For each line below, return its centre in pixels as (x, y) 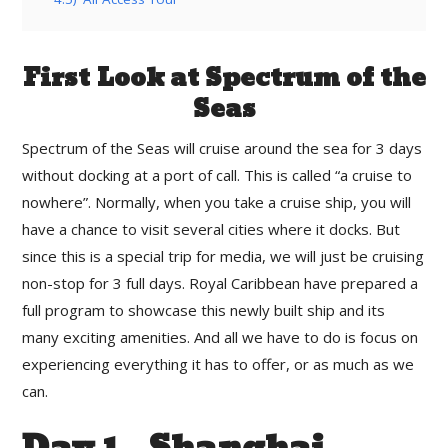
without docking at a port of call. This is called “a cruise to (217, 175)
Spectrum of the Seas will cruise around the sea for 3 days (222, 148)
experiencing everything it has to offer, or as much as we (218, 364)
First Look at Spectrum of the (224, 79)
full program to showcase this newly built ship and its (204, 310)
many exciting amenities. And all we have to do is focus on (220, 337)
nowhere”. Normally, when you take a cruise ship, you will (217, 202)
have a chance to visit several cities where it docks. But (211, 229)
